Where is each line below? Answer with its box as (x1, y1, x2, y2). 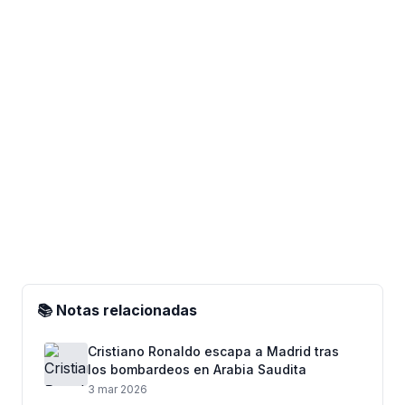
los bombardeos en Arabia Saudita (88, 361, 306, 377)
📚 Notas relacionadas (37, 300, 197, 319)
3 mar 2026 (88, 381, 147, 396)
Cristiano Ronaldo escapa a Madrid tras (88, 343, 339, 359)
